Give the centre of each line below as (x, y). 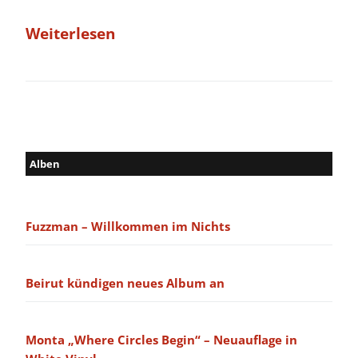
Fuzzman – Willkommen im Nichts (128, 227)
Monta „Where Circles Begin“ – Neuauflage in (161, 340)
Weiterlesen (70, 34)
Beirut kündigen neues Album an (125, 283)
